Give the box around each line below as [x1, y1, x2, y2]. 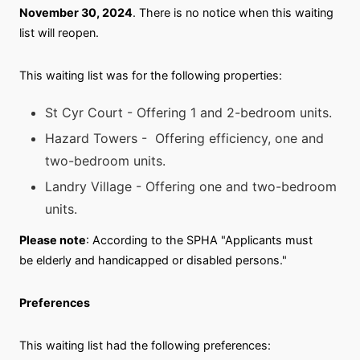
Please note [19, 233, 86, 247]
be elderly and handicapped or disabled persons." [19, 253, 287, 267]
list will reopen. [19, 26, 99, 39]
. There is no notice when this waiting [133, 6, 333, 19]
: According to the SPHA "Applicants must [86, 233, 313, 247]
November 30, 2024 [19, 6, 133, 19]
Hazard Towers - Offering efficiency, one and [45, 130, 324, 146]
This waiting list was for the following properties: [19, 68, 282, 82]
